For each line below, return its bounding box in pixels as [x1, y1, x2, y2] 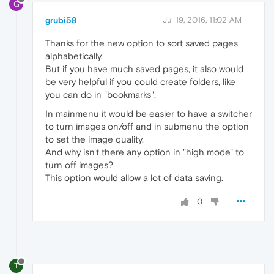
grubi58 [45, 15, 76, 26]
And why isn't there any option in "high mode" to [45, 147, 244, 158]
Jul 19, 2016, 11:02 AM [163, 15, 242, 25]
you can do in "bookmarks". [45, 89, 156, 100]
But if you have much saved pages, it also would [45, 64, 243, 75]
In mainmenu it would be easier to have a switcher [45, 108, 252, 119]
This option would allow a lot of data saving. [45, 172, 223, 183]
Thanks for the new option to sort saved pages [45, 38, 238, 49]
